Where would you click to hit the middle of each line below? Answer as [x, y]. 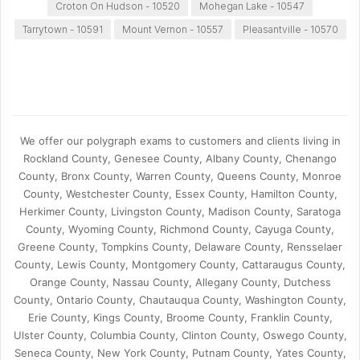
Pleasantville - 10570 [290, 29]
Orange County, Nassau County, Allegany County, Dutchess [180, 282]
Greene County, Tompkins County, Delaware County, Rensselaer [180, 247]
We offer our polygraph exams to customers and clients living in [180, 141]
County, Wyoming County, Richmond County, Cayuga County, [180, 229]
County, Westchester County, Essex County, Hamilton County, [180, 194]
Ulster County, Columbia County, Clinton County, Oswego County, [180, 335]
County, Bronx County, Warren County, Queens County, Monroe [180, 176]
